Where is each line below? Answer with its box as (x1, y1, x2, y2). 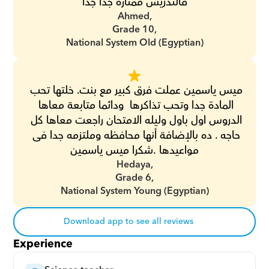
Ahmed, (117, 8, 152, 25)
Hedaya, (116, 156, 153, 173)
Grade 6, (115, 169, 154, 186)
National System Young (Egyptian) (60, 183, 209, 199)
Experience (13, 235, 73, 253)
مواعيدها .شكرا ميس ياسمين (70, 141, 199, 160)
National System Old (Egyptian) (65, 34, 204, 51)
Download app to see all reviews (64, 214, 193, 229)
